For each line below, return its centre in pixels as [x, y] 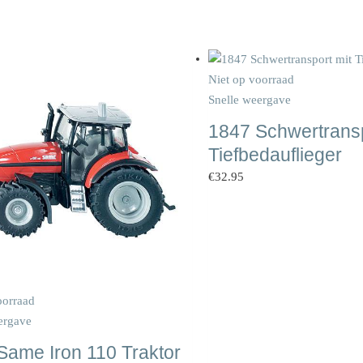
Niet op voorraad [251, 79]
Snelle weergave [249, 99]
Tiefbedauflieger [275, 155]
